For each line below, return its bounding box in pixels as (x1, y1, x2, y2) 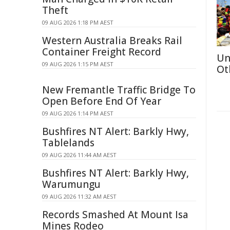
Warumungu (42, 178, 101, 191)
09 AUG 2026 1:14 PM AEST (42, 109, 113, 117)
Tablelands (42, 136, 94, 149)
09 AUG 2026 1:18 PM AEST (42, 18, 113, 26)
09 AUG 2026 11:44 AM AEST (42, 151, 117, 159)
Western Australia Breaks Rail (42, 34, 182, 47)
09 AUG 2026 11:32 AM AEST (42, 193, 117, 200)
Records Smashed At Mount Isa (42, 208, 188, 221)
